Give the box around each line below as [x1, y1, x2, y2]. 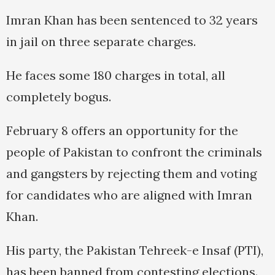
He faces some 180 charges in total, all [6, 68, 225, 83]
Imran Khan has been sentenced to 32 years [6, 12, 258, 28]
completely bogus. [6, 89, 111, 105]
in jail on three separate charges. [6, 34, 196, 50]
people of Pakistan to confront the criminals [6, 144, 262, 160]
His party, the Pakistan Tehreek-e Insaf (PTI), [6, 242, 263, 258]
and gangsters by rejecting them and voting [6, 166, 257, 182]
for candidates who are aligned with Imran [6, 187, 252, 203]
